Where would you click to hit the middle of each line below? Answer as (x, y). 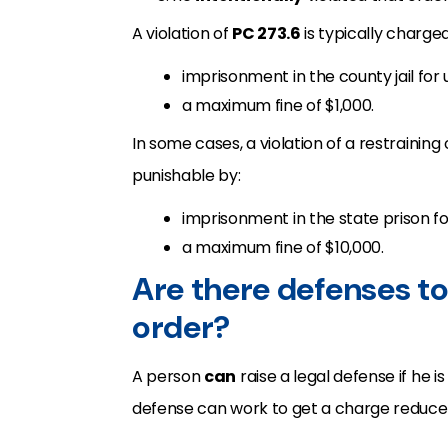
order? (181, 327)
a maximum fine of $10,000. (283, 247)
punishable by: (186, 175)
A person (168, 376)
